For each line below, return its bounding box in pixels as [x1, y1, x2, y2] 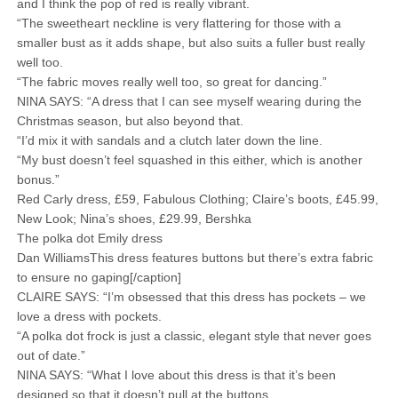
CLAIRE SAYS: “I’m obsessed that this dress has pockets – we [16, 290, 366, 304]
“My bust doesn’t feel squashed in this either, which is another [16, 153, 362, 167]
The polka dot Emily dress [16, 231, 163, 245]
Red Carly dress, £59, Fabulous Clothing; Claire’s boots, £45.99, [16, 192, 378, 206]
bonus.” [16, 172, 60, 187]
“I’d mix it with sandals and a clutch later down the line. [16, 133, 322, 147]
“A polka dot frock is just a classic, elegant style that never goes [16, 329, 371, 343]
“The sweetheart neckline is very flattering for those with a [16, 16, 341, 30]
